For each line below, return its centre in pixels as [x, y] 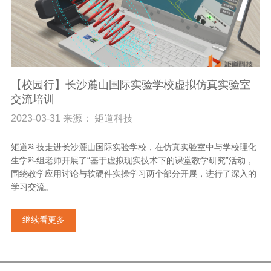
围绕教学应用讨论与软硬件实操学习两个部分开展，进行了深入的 [133, 174]
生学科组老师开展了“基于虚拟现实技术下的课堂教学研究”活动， [132, 161]
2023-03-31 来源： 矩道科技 [72, 119]
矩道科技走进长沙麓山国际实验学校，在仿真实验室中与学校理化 [133, 147]
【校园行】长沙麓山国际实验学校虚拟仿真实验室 [130, 85]
